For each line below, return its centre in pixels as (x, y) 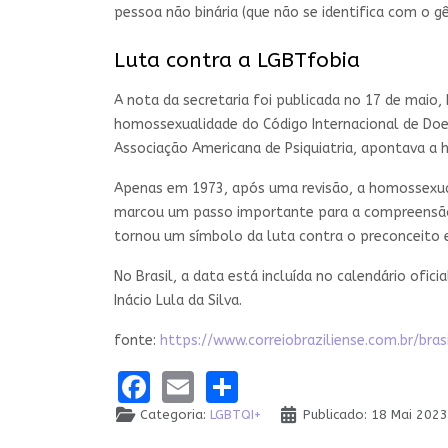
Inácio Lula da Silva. (178, 301)
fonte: (137, 341)
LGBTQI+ (236, 415)
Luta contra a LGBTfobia (237, 61)
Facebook (220, 385)
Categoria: (173, 415)
